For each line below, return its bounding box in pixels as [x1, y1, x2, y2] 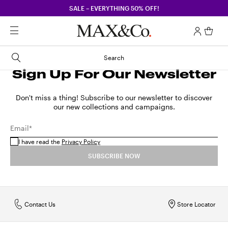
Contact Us [24, 201, 55, 208]
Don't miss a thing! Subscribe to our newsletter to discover [16, 93, 212, 102]
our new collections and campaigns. [53, 102, 175, 111]
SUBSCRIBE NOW [88, 152, 140, 159]
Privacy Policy [62, 138, 100, 145]
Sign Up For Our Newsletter [12, 67, 216, 81]
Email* [10, 124, 32, 132]
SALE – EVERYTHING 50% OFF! [69, 5, 159, 12]
